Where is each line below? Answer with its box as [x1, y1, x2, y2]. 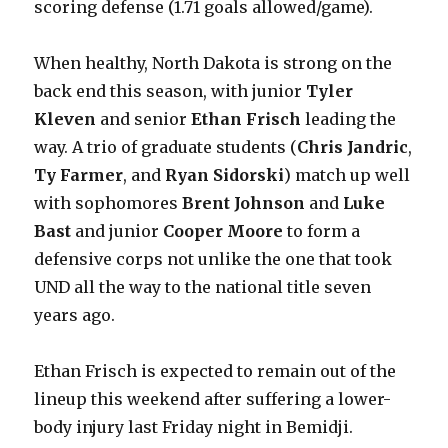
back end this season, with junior [34, 81, 307, 101]
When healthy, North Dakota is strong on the [34, 53, 393, 73]
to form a [283, 221, 361, 241]
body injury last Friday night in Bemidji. [34, 417, 354, 437]
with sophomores [34, 193, 183, 213]
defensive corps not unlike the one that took [34, 249, 393, 269]
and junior [71, 221, 164, 241]
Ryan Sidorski [165, 165, 285, 185]
